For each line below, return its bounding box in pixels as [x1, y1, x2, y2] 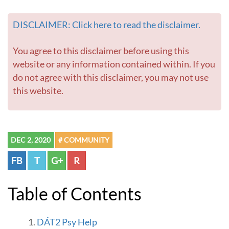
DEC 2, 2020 [11, 135, 51, 145]
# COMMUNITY [58, 135, 109, 145]
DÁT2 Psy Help [37, 217, 97, 228]
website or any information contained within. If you [13, 59, 215, 70]
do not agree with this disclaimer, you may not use [13, 72, 209, 83]
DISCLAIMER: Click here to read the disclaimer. [20, 19, 200, 31]
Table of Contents [16, 183, 142, 204]
